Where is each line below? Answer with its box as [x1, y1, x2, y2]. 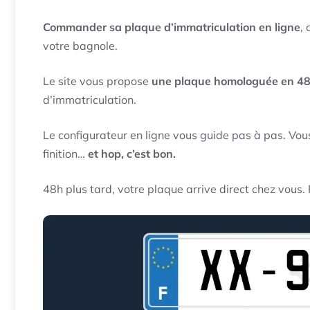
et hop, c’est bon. [88, 147, 176, 161]
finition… [43, 147, 88, 161]
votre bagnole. [43, 39, 118, 53]
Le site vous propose [43, 74, 152, 89]
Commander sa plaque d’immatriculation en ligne [43, 20, 300, 35]
